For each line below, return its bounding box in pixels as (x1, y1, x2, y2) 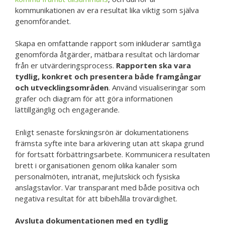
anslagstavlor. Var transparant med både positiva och (15, 182, 199, 192)
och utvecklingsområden (15, 82, 108, 93)
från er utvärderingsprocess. (15, 60, 116, 71)
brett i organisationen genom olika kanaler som (15, 160, 177, 170)
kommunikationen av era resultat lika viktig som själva (15, 5, 199, 15)
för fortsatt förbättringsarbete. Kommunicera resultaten (15, 149, 210, 159)
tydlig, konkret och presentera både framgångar (15, 71, 201, 82)
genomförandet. (15, 16, 71, 26)
